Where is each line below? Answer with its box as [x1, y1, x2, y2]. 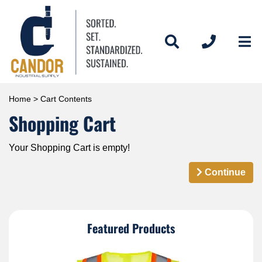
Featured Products [87, 219, 175, 237]
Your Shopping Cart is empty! [9, 142, 130, 153]
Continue [202, 167, 246, 177]
